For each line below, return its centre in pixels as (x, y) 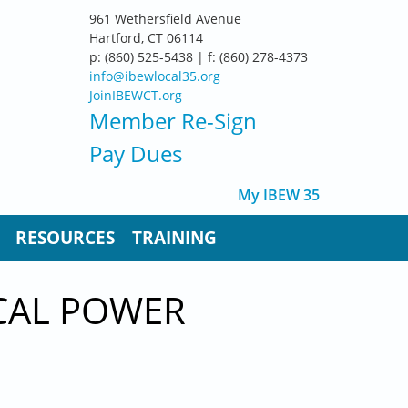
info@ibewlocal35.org (155, 76)
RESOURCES (65, 238)
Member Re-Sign (173, 121)
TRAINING (174, 238)
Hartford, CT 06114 (146, 38)
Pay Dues (136, 153)
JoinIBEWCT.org (136, 95)
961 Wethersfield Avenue (165, 19)
